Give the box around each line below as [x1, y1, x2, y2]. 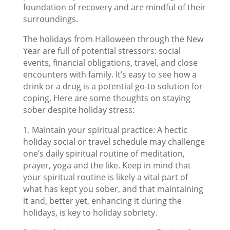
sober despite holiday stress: [23, 104, 135, 116]
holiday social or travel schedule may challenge [23, 136, 205, 147]
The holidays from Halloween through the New [23, 33, 203, 45]
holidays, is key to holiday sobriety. [23, 207, 157, 218]
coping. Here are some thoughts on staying [23, 92, 190, 104]
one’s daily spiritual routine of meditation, [23, 148, 185, 159]
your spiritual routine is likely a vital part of [23, 171, 188, 183]
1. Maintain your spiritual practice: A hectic [23, 124, 187, 136]
